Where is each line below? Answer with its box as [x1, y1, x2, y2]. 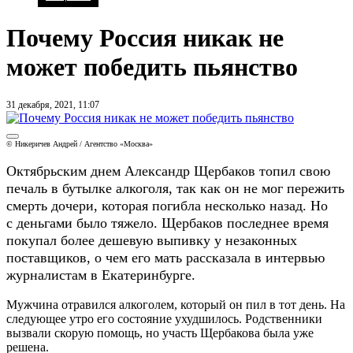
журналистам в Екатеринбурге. [6, 266, 195, 283]
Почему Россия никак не [6, 24, 284, 53]
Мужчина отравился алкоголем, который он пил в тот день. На [6, 297, 345, 311]
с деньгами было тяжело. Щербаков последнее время [6, 214, 329, 231]
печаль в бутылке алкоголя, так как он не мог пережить [6, 180, 344, 196]
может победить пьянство [6, 53, 298, 82]
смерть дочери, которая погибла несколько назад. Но [6, 197, 328, 214]
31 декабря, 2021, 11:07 [6, 98, 99, 110]
